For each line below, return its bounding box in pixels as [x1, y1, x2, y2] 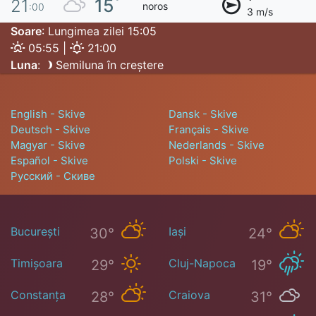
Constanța [11, 288, 66, 303]
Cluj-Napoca [169, 256, 236, 271]
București [11, 224, 60, 239]
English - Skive [11, 107, 85, 121]
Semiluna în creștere [52, 58, 164, 73]
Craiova [169, 288, 210, 303]
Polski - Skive [169, 154, 237, 168]
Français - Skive [169, 123, 249, 137]
